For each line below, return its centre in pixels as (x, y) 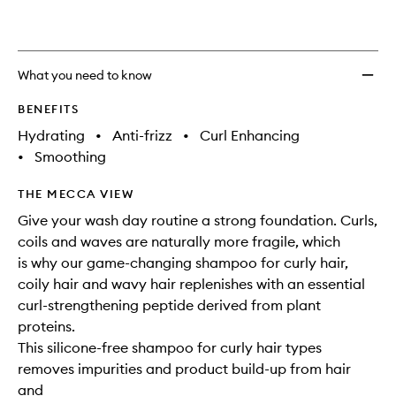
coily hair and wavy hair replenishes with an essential (191, 284)
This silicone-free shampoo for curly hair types (170, 347)
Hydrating (51, 135)
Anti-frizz (142, 135)
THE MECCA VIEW (76, 194)
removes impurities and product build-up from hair (184, 369)
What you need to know (85, 75)
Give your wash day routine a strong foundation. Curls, (198, 220)
